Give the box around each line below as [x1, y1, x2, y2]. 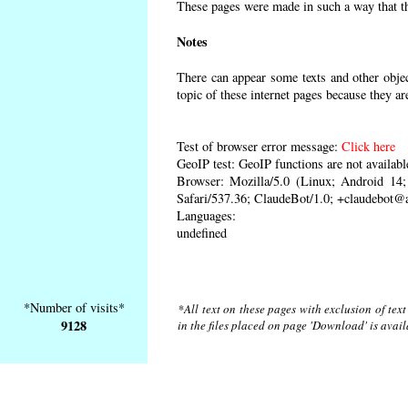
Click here [342, 137, 395, 155]
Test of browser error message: [177, 137, 342, 155]
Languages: [177, 206, 236, 224]
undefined [177, 223, 227, 241]
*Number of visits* [23, 299, 125, 316]
